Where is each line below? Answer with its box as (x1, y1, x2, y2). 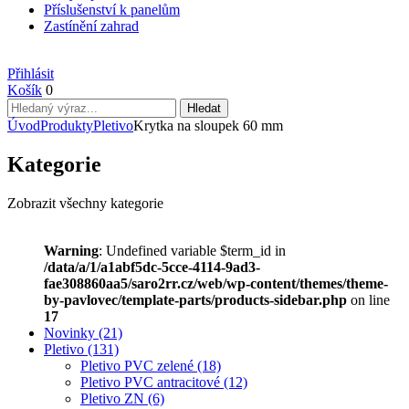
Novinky (44, 324, 99, 341)
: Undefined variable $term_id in (99, 242, 286, 258)
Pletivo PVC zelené (80, 357, 197, 373)
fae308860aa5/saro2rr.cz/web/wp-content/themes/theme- (44, 275, 388, 291)
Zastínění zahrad (44, 18, 139, 34)
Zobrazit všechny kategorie (7, 194, 163, 211)
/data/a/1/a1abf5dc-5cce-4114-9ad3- (44, 258, 260, 275)
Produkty (40, 118, 93, 133)
